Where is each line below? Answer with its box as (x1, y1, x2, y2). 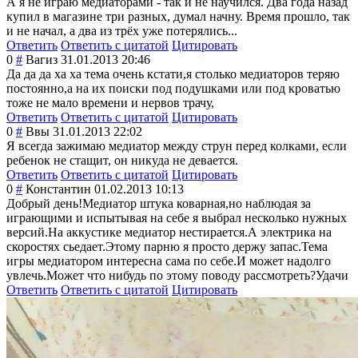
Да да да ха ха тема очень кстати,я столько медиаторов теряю (6, 67, 340, 82)
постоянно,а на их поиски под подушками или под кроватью (6, 82, 340, 96)
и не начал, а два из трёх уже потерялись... (6, 24, 237, 38)
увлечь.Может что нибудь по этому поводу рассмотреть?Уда (6, 268, 335, 283)
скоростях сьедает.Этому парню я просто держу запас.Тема (6, 240, 328, 254)
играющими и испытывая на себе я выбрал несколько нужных (6, 211, 347, 225)
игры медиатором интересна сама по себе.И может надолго (6, 254, 331, 268)
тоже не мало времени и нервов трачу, (6, 96, 214, 110)
